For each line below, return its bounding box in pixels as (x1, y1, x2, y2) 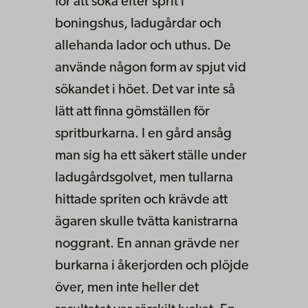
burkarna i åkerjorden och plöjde (55, 258, 249, 273)
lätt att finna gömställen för (55, 104, 210, 119)
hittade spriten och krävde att (55, 192, 228, 207)
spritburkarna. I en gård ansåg (55, 126, 232, 141)
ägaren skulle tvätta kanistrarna (55, 214, 238, 229)
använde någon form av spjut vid (55, 60, 246, 75)
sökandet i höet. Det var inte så (55, 82, 235, 97)
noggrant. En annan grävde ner (55, 236, 239, 251)
